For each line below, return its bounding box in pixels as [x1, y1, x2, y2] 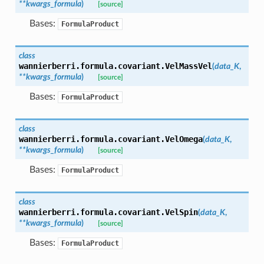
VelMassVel [164, 61, 212, 71]
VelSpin [164, 207, 198, 217]
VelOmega [164, 134, 203, 144]
